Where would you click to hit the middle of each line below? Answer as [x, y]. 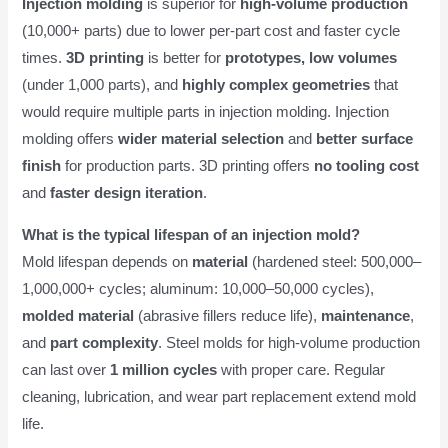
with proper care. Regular [301, 369]
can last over [66, 369]
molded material [78, 315]
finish [42, 166]
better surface [365, 139]
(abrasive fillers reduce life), [228, 315]
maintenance [366, 315]
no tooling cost [367, 166]
